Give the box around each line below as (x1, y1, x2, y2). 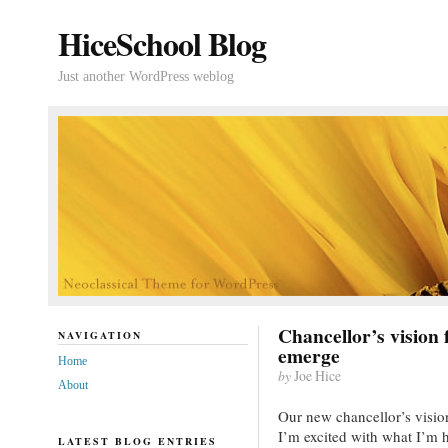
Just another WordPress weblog (57, 69, 234, 84)
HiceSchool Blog (57, 20, 266, 67)
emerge (277, 341, 340, 370)
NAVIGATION (57, 328, 142, 342)
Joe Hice (290, 366, 341, 385)
